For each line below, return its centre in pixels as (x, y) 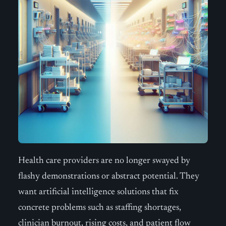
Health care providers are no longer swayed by (104, 161)
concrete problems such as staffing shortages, (100, 208)
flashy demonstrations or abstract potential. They (109, 177)
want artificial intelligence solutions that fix (98, 192)
